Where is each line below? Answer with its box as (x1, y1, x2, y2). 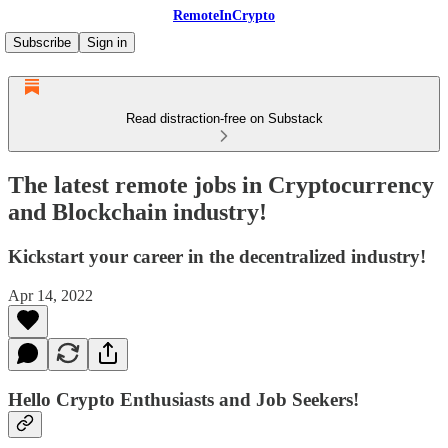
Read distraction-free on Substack (125, 111, 323, 126)
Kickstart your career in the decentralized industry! (8, 245, 426, 267)
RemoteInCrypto (173, 8, 275, 23)
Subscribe (13, 35, 71, 50)
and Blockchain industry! (8, 198, 267, 225)
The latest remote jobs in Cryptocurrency (8, 171, 434, 198)
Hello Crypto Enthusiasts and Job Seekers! (8, 389, 359, 411)
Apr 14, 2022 (8, 286, 93, 304)
